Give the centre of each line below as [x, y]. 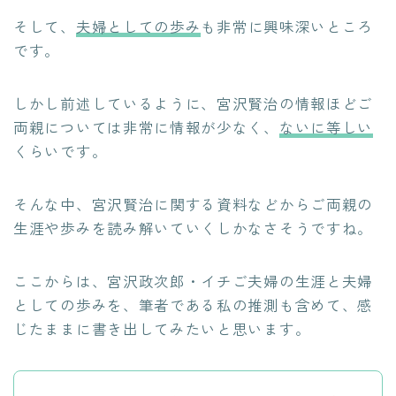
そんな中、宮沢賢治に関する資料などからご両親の [194, 204]
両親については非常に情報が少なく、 [146, 127]
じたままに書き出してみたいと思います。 [162, 329]
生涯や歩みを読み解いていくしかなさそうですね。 [194, 228]
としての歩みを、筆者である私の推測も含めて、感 [194, 305]
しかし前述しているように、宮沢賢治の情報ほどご [194, 103]
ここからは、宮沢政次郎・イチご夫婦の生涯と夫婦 [194, 281]
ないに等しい [326, 127]
